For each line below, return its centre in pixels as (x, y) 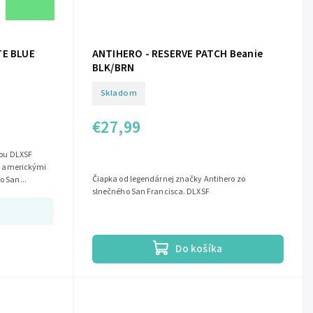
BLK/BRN (113, 67)
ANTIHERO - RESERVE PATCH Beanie (177, 53)
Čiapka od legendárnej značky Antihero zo (168, 179)
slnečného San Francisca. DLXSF (151, 192)
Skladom (119, 93)
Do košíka (199, 249)
